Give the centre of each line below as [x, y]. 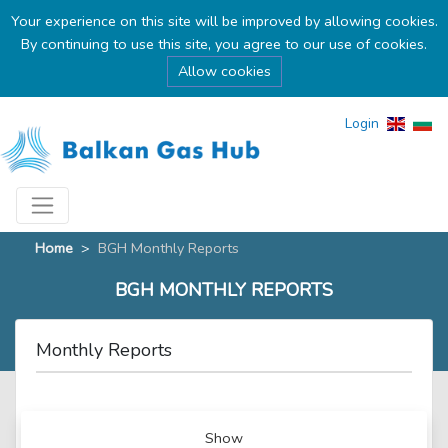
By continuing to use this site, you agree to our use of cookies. [224, 44]
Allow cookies [224, 71]
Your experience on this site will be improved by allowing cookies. [224, 21]
